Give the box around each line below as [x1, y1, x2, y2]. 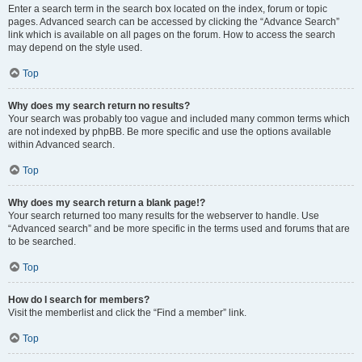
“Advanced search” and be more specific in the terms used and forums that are [8, 223, 350, 234]
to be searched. [8, 236, 76, 247]
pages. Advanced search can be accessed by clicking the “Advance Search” [8, 16, 339, 27]
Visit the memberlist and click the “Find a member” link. [8, 307, 246, 318]
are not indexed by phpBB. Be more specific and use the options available [8, 126, 331, 137]
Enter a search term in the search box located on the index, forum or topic [8, 3, 327, 15]
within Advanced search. [8, 139, 115, 150]
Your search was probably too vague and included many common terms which [8, 113, 350, 124]
